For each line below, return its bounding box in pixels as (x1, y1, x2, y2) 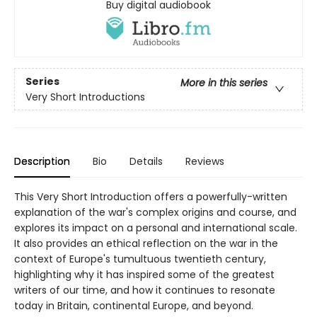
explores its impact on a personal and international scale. (14, 221, 297, 236)
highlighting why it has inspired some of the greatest (14, 267, 275, 282)
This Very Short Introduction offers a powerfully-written (14, 190, 287, 204)
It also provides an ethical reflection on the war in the (14, 236, 278, 251)
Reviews (185, 154, 224, 169)
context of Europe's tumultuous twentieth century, (14, 252, 266, 267)
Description (14, 154, 70, 169)
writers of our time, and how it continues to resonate (14, 283, 275, 298)
